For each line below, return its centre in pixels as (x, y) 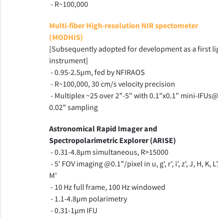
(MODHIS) (66, 37)
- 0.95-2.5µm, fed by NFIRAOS (97, 72)
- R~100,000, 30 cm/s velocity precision (112, 84)
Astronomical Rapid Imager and (103, 128)
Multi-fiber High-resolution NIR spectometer (123, 25)
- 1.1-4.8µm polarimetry (88, 199)
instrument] (68, 60)
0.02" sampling (73, 107)
